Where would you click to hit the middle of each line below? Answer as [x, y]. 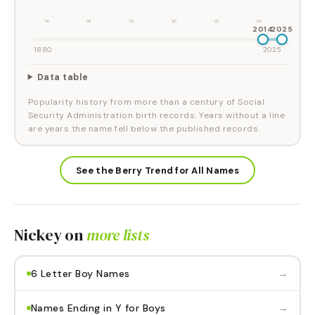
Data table [63, 77]
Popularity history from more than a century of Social [146, 102]
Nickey [38, 235]
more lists [117, 235]
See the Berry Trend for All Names [157, 170]
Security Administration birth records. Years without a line [156, 115]
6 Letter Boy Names [80, 273]
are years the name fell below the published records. [144, 128]
